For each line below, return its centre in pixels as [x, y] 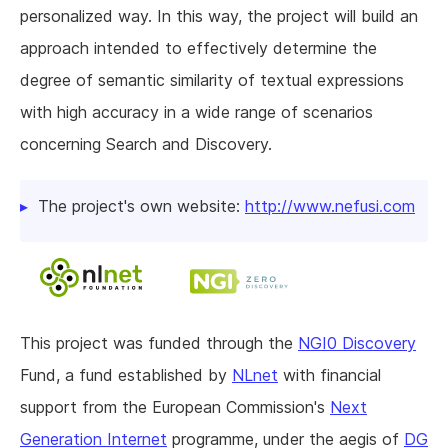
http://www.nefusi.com [330, 206]
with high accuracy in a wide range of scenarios [196, 112]
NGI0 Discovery [357, 343]
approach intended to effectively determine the [198, 48]
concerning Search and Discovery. [146, 144]
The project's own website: [141, 206]
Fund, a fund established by [126, 375]
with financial [329, 375]
